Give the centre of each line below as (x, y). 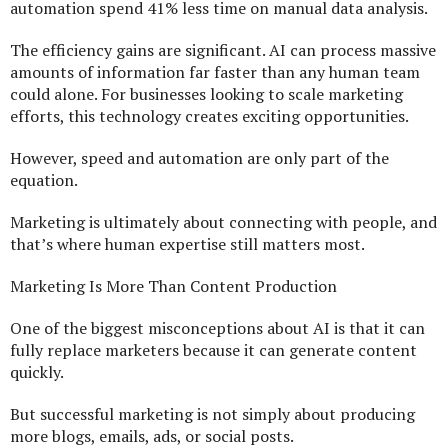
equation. (44, 180)
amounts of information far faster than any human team (215, 72)
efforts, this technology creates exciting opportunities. (209, 116)
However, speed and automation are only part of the (199, 158)
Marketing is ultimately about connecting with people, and (223, 222)
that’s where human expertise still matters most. (187, 244)
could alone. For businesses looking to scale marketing (206, 94)
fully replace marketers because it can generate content (213, 350)
